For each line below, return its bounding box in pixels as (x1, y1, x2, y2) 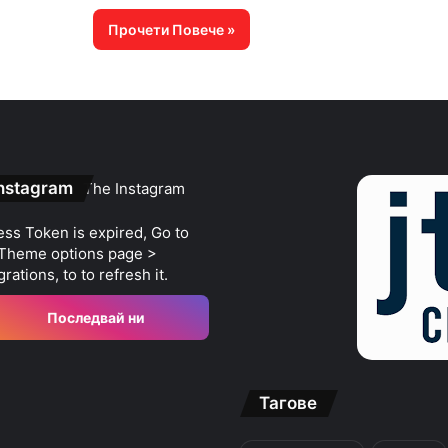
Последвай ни (44, 309, 146, 326)
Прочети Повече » (107, 21, 235, 38)
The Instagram (83, 179, 186, 198)
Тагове (259, 393, 317, 413)
